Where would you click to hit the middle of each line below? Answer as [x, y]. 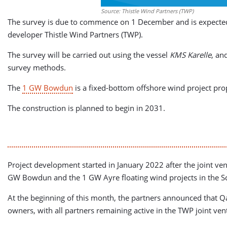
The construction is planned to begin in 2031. [86, 108]
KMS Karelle [191, 55]
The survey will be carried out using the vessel [89, 55]
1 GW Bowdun [48, 88]
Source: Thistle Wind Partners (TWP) [147, 11]
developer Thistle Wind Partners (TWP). [75, 34]
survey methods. [37, 67]
